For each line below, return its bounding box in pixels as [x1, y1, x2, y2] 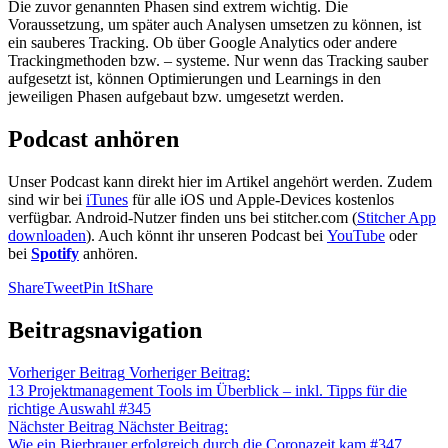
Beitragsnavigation [8, 317, 202, 344]
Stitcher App [357, 209, 436, 227]
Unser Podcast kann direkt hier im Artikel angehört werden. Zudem [8, 173, 432, 191]
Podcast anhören [8, 126, 179, 153]
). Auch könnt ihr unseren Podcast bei [86, 227, 327, 245]
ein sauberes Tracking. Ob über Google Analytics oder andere [8, 34, 397, 52]
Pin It [83, 279, 117, 297]
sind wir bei [8, 191, 86, 209]
